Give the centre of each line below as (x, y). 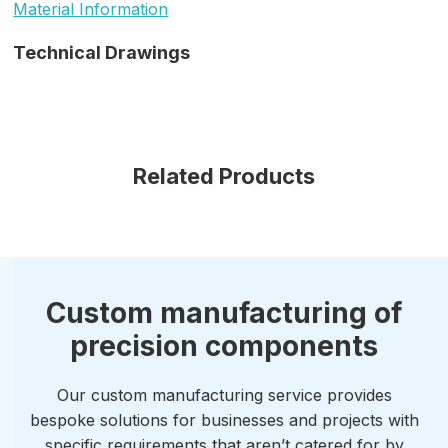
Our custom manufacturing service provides (224, 395)
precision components (224, 346)
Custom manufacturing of (224, 313)
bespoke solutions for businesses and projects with (224, 420)
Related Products (224, 176)
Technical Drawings (102, 52)
